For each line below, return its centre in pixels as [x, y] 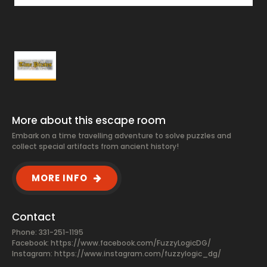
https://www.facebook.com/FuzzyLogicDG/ [131, 243]
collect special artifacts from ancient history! [95, 146]
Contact [34, 217]
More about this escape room [89, 120]
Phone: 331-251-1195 [48, 232]
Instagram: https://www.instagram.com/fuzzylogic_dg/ [117, 254]
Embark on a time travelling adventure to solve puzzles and [122, 136]
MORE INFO [60, 178]
